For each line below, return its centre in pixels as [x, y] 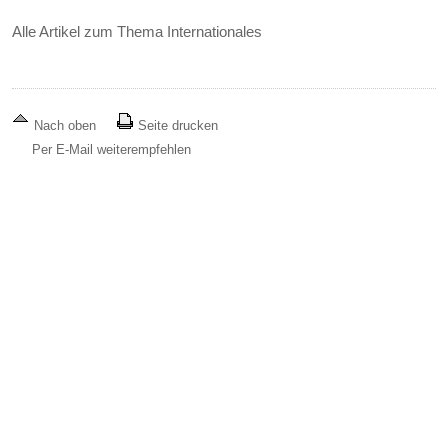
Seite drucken [176, 126]
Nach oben [65, 126]
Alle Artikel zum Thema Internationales [137, 32]
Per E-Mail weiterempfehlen [112, 150]
